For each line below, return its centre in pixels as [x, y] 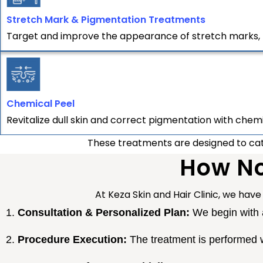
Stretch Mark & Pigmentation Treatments [106, 20]
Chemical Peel [41, 104]
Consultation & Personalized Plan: [104, 213]
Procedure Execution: [72, 240]
